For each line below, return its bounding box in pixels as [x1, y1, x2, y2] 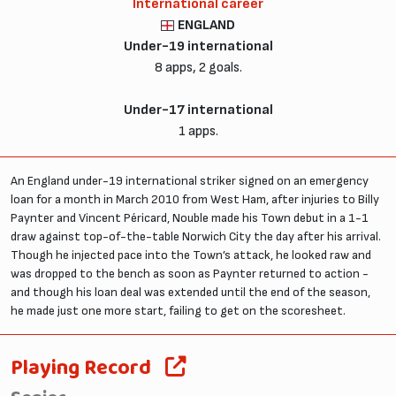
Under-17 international [123, 101, 273, 118]
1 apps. [178, 122, 218, 140]
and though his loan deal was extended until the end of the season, [11, 284, 370, 300]
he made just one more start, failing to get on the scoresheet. [11, 302, 346, 318]
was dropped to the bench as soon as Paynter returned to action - [11, 265, 369, 281]
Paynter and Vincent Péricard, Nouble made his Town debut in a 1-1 [11, 209, 369, 225]
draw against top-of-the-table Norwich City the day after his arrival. [11, 228, 381, 244]
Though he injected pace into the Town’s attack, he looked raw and [11, 247, 371, 263]
